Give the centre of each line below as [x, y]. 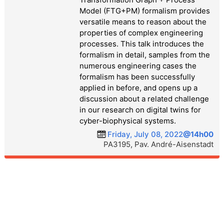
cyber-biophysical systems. [127, 120]
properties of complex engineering [141, 32]
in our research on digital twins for [140, 109]
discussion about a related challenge [144, 98]
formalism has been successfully [137, 76]
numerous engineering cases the [138, 65]
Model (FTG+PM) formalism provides [144, 10]
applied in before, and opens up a [138, 87]
